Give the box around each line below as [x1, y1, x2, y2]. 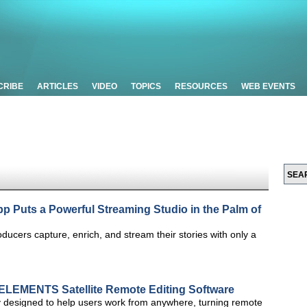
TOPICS [131, 82, 161, 91]
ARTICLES [37, 82, 78, 91]
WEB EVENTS [241, 82, 295, 91]
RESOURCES [175, 82, 228, 91]
